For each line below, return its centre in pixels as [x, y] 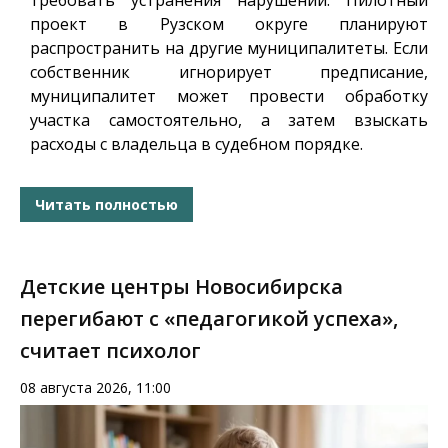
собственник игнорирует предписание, [229, 72]
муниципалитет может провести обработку [229, 96]
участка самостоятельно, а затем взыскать [229, 120]
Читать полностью [106, 204]
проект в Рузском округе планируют [229, 24]
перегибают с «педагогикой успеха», [209, 319]
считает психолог [110, 351]
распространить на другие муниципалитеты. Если [229, 48]
